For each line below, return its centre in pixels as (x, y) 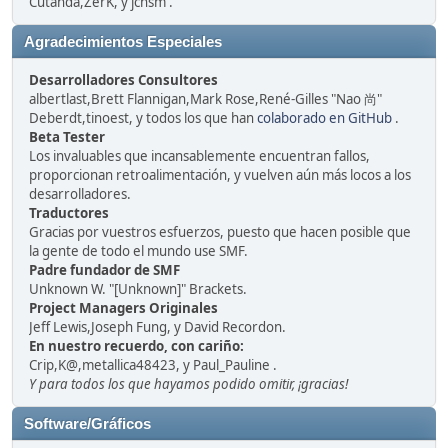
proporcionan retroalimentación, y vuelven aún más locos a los (220, 175)
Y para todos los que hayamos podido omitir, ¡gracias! (188, 384)
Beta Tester (67, 137)
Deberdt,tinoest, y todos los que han (143, 118)
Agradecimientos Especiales (123, 42)
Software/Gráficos (87, 424)
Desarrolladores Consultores (123, 80)
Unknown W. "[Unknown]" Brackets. (138, 289)
